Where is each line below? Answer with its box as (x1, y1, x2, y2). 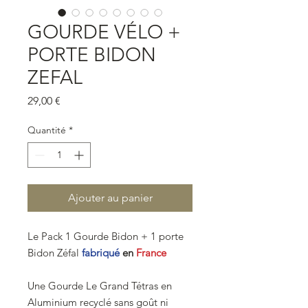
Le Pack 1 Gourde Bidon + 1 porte (27, 230, 184, 243)
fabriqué (82, 246, 122, 260)
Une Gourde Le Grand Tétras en (27, 279, 172, 293)
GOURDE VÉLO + (27, 21, 181, 44)
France (136, 246, 166, 260)
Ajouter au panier (67, 191, 153, 205)
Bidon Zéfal (27, 246, 82, 260)
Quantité (27, 124, 66, 137)
